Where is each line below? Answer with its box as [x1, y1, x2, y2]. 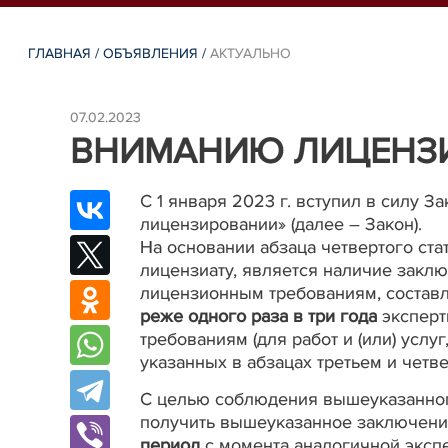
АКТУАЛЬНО [210, 45, 292, 62]
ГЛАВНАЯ [28, 45, 92, 62]
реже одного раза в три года [140, 304, 377, 327]
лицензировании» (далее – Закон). [140, 212, 422, 235]
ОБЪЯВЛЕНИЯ [103, 45, 199, 62]
